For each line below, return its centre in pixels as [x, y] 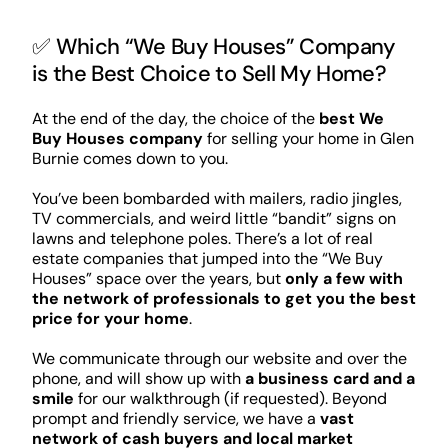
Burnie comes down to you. [129, 158]
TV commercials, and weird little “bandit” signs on [213, 218]
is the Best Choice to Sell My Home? [208, 74]
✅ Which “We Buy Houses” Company [213, 47]
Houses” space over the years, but [158, 278]
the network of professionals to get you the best [223, 298]
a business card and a [329, 378]
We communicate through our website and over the [219, 358]
